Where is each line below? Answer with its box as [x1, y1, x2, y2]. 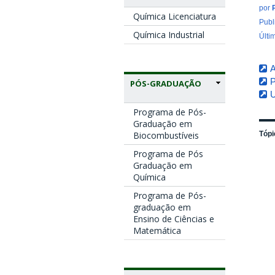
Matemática [133, 224, 181, 236]
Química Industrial [133, 28, 204, 41]
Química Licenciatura [133, 10, 216, 22]
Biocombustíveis [133, 129, 199, 141]
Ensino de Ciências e [133, 212, 214, 225]
